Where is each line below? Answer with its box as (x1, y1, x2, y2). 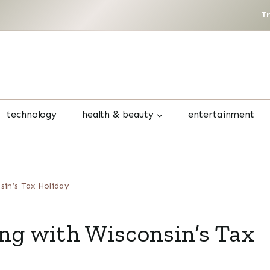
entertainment (188, 108, 255, 121)
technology (7, 108, 57, 121)
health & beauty (81, 108, 154, 121)
